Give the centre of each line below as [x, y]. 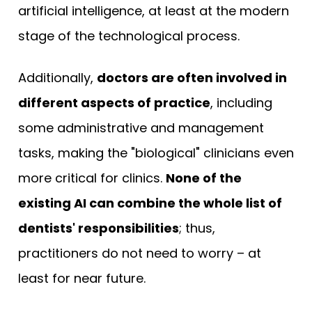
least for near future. [82, 278]
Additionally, [57, 77]
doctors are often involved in [192, 77]
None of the [204, 178]
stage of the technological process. [129, 36]
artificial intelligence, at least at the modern [154, 10]
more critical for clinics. [92, 178]
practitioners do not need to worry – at [140, 253]
